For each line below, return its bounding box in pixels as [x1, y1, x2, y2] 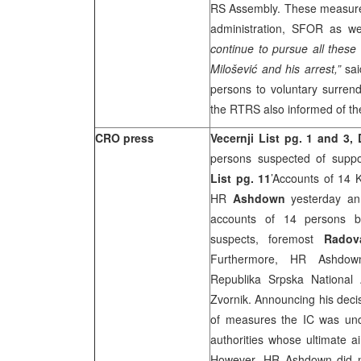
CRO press [95, 130, 154, 146]
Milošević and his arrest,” [210, 60, 341, 77]
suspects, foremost [210, 230, 324, 247]
